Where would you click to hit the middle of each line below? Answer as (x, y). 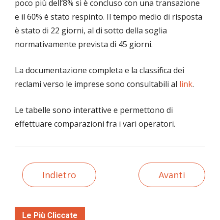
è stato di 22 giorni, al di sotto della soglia (91, 31)
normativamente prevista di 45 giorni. (84, 44)
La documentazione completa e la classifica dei (99, 70)
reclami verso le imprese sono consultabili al (97, 84)
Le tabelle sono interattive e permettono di (94, 110)
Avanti (172, 175)
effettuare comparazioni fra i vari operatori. (95, 124)
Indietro (59, 175)
